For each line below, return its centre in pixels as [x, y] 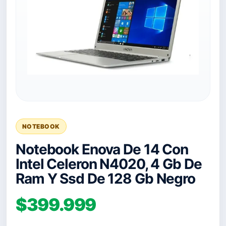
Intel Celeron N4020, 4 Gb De [109, 164]
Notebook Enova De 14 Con [102, 149]
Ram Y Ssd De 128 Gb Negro [106, 179]
